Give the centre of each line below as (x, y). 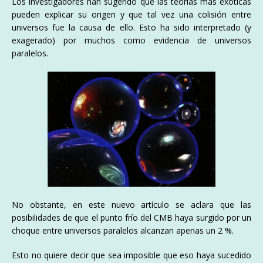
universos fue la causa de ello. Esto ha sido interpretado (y (131, 28)
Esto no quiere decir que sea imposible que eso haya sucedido (131, 255)
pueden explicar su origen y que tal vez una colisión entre (131, 15)
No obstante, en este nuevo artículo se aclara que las (131, 204)
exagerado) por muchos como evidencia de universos (131, 41)
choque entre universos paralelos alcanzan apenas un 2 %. (123, 230)
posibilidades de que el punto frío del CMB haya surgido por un (131, 217)
